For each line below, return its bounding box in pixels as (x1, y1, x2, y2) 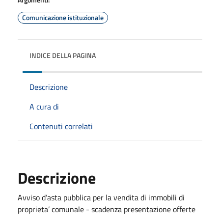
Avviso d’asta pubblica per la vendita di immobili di (18, 191, 185, 203)
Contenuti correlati (29, 120, 93, 132)
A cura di (29, 100, 59, 112)
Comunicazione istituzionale (22, 12, 104, 23)
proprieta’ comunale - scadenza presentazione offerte (18, 203, 195, 215)
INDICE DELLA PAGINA (29, 50, 96, 60)
